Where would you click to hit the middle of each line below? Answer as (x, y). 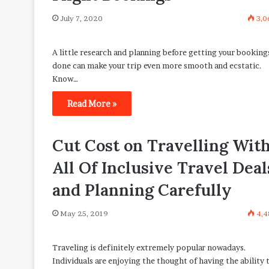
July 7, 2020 (81, 18)
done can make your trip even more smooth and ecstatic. (157, 65)
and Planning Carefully (142, 190)
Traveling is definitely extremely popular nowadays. (149, 248)
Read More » (92, 104)
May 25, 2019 (84, 214)
